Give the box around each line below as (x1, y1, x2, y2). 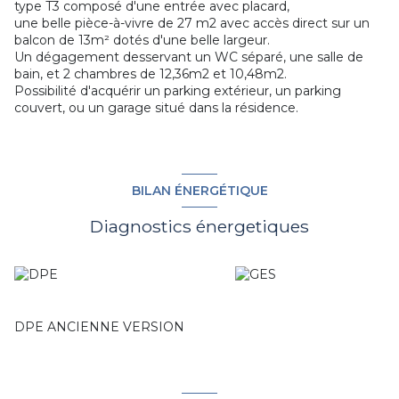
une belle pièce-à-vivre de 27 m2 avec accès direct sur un (14, 15, 370, 32)
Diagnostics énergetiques (90, 216, 309, 238)
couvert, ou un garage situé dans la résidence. (14, 100, 298, 117)
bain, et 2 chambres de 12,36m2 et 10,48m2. (14, 66, 287, 83)
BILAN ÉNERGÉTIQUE (131, 182, 268, 199)
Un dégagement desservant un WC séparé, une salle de (14, 49, 363, 66)
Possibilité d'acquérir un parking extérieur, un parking (14, 83, 341, 100)
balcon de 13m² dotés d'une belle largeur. (14, 32, 270, 49)
